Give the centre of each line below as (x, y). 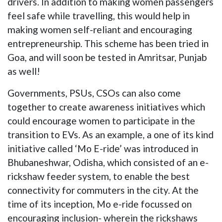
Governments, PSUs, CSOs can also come (94, 93)
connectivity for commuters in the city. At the (103, 190)
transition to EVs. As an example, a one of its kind (111, 135)
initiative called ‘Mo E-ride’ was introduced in (103, 148)
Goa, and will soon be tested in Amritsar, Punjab (107, 57)
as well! (24, 71)
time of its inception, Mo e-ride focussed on (100, 204)
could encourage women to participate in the (101, 121)
